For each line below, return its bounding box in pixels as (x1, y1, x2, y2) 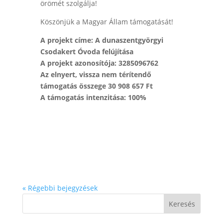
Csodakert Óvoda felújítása (40, 47, 133, 57)
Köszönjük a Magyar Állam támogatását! (40, 17, 173, 27)
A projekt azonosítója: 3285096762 (40, 58, 158, 68)
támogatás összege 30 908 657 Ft (40, 81, 153, 91)
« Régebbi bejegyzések (22, 183, 98, 193)
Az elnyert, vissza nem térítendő (40, 70, 151, 80)
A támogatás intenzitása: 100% (40, 93, 146, 103)
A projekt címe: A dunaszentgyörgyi (40, 35, 163, 45)
